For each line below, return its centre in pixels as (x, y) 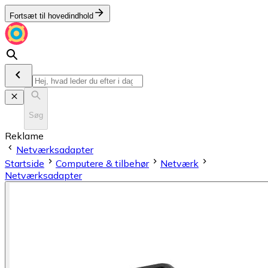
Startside (25, 163)
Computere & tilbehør (102, 163)
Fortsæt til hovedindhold (51, 16)
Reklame (24, 135)
